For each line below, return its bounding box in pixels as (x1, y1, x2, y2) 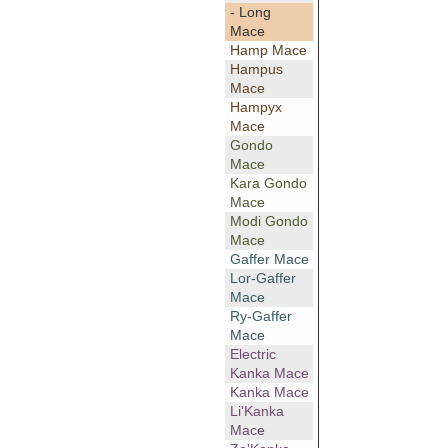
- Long (229, 4, 271, 21)
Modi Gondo (229, 213, 308, 230)
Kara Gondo (229, 175, 307, 192)
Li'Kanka (229, 403, 284, 420)
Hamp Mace (229, 42, 307, 59)
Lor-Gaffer (229, 270, 296, 287)
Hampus (229, 61, 283, 78)
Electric (229, 346, 276, 363)
